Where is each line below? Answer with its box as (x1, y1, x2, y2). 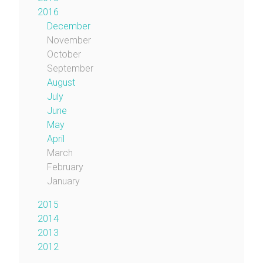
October (47, 49, 81, 60)
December (47, 21, 90, 32)
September (47, 63, 93, 75)
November (47, 35, 91, 46)
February (47, 161, 83, 173)
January (47, 176, 80, 187)
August (47, 77, 75, 89)
